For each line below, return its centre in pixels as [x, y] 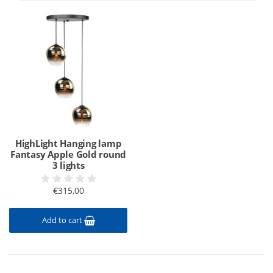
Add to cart [63, 220]
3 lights [68, 165]
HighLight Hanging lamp [68, 143]
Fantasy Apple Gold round [68, 154]
